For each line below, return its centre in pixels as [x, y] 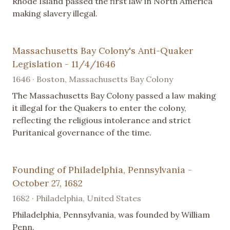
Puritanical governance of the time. [82, 132]
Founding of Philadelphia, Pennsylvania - [102, 169]
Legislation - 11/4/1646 [64, 64]
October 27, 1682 [47, 183]
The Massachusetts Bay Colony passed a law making [114, 95]
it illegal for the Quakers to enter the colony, [99, 108]
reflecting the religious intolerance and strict [102, 120]
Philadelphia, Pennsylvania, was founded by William [111, 214]
